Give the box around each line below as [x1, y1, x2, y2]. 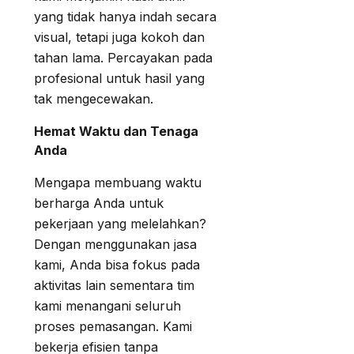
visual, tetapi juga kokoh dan [34, 29, 205, 46]
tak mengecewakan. [34, 91, 153, 107]
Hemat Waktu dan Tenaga [34, 123, 198, 140]
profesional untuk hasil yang [34, 70, 205, 87]
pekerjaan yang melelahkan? [34, 216, 206, 232]
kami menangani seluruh [34, 298, 181, 314]
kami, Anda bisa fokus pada [34, 257, 200, 273]
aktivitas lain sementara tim [34, 277, 194, 294]
